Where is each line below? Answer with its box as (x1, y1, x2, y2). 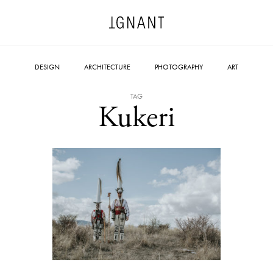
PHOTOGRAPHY (155, 62, 203, 72)
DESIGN (35, 62, 60, 72)
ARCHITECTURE (84, 62, 130, 72)
